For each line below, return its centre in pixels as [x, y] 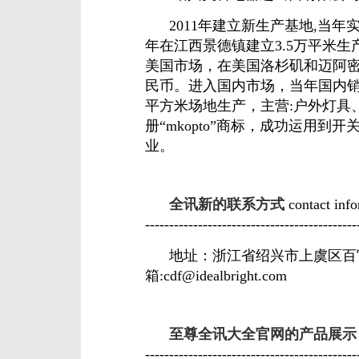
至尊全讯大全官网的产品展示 [251, 334]
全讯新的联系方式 [215, 204]
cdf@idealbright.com [226, 275]
